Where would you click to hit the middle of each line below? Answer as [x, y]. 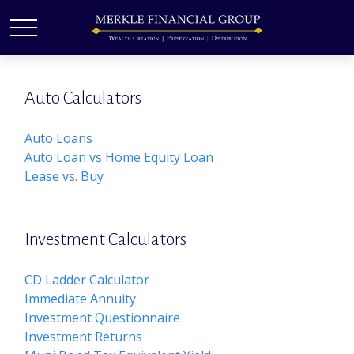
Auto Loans [59, 138]
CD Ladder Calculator [87, 280]
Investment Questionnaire [103, 318]
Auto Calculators [83, 98]
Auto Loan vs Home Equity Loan [119, 157]
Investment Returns [84, 337]
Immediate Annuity [81, 299]
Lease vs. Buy [64, 176]
